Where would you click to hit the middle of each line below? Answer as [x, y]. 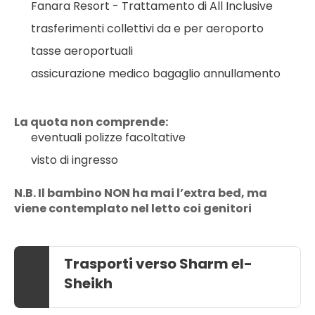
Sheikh [88, 283]
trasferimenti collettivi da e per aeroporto [147, 28]
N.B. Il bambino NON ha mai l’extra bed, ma [141, 193]
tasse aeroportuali [82, 51]
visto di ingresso [75, 160]
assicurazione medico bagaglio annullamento [156, 73]
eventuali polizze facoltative [108, 137]
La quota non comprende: [91, 122]
